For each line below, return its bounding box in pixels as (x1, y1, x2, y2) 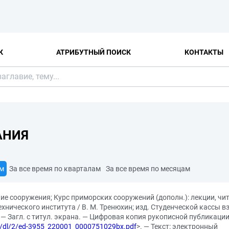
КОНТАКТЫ (184, 48, 223, 56)
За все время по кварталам (9, 165, 101, 173)
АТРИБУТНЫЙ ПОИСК (56, 48, 131, 56)
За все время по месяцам (106, 165, 190, 173)
